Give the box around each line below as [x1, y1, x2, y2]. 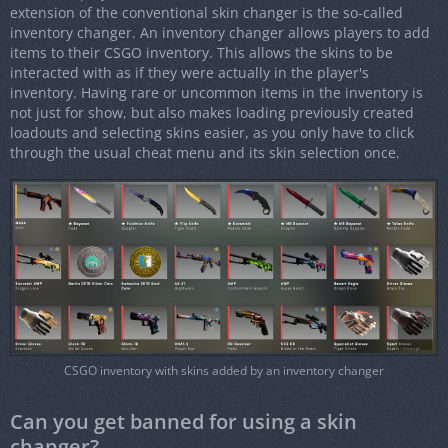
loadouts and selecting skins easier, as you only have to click [10, 123, 414, 143]
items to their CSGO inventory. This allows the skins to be [10, 43, 393, 63]
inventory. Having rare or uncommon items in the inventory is [10, 83, 423, 103]
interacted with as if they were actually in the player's [10, 63, 369, 83]
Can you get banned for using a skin [10, 408, 357, 436]
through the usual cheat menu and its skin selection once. [10, 143, 400, 163]
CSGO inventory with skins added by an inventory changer [64, 362, 384, 380]
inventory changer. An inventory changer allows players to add [10, 23, 430, 43]
